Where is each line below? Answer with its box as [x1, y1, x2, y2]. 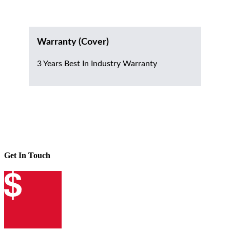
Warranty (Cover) [37, 37, 109, 47]
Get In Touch [4, 150, 50, 160]
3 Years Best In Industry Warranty [37, 60, 157, 68]
